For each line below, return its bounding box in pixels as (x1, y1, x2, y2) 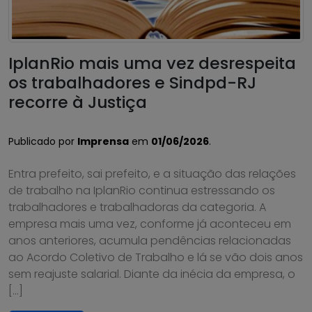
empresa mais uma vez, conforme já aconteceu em (8, 216, 291, 232)
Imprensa (77, 134, 129, 148)
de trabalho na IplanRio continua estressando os (8, 182, 275, 198)
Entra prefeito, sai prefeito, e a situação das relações (8, 166, 296, 182)
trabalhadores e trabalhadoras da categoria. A (8, 199, 266, 215)
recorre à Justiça (8, 91, 147, 114)
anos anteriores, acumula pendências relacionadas (8, 233, 291, 249)
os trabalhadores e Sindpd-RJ (8, 71, 256, 94)
